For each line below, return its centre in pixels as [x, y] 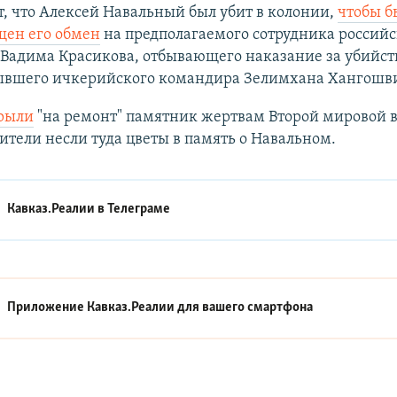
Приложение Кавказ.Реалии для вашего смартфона [160, 308]
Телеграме [139, 210]
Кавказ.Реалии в [58, 210]
